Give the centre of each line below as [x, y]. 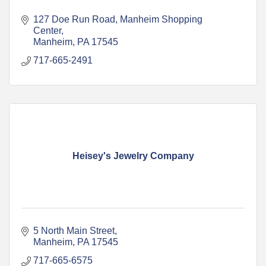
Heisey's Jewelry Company [133, 156]
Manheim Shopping [161, 19]
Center [47, 30]
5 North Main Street [74, 230]
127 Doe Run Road [74, 19]
